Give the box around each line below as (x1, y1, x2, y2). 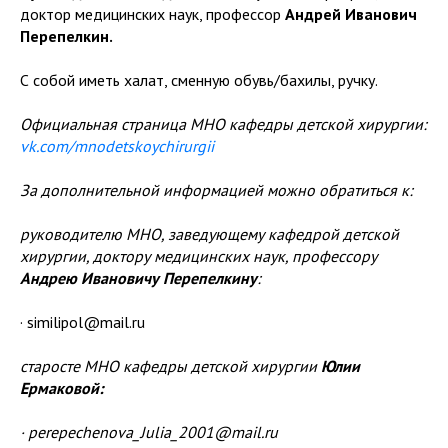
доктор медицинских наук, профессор (20, 3, 285, 24)
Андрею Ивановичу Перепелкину (20, 267, 257, 288)
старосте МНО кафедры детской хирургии (20, 355, 321, 376)
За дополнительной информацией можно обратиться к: (20, 179, 413, 200)
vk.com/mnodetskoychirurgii (20, 135, 214, 156)
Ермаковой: (20, 377, 103, 398)
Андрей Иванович (285, 3, 417, 24)
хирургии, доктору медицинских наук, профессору (20, 245, 377, 266)
